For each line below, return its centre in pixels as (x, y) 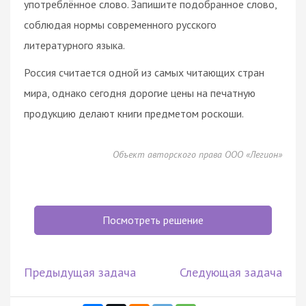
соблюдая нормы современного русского (120, 24)
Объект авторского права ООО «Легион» (197, 154)
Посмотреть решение (153, 220)
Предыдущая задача (80, 272)
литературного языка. (74, 45)
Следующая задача (231, 272)
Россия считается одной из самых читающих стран (144, 72)
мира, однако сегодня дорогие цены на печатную (140, 93)
